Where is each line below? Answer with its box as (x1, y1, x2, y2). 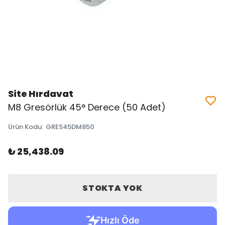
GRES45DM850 (46, 122, 94, 132)
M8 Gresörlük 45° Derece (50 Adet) (8, 101, 166, 114)
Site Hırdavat (8, 87, 73, 100)
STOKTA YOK (82, 182, 143, 194)
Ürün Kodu (8, 122, 42, 132)
